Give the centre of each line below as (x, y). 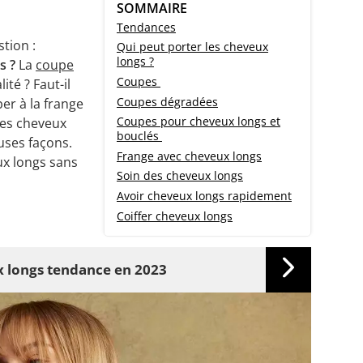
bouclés (139, 136)
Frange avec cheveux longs (189, 156)
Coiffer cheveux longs (175, 216)
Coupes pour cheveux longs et (199, 122)
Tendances (146, 27)
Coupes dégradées (167, 101)
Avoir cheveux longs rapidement (204, 196)
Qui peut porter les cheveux (192, 47)
